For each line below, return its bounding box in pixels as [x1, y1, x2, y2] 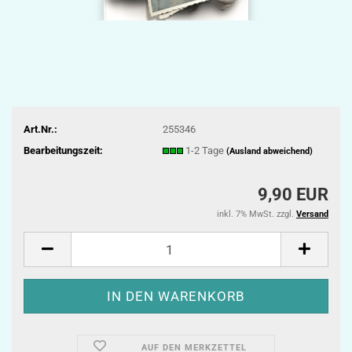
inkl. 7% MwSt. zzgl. [217, 209, 296, 219]
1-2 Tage [185, 144, 226, 156]
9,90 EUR [258, 185, 328, 204]
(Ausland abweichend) [225, 145, 313, 156]
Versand [296, 209, 328, 219]
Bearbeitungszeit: [24, 144, 103, 156]
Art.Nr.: [24, 123, 57, 135]
